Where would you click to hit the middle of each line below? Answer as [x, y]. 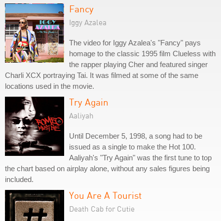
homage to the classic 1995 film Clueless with [142, 54]
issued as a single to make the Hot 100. [132, 147]
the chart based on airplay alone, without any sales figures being [107, 168]
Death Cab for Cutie [102, 209]
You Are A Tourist [105, 195]
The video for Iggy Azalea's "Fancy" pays [135, 43]
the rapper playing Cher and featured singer [138, 64]
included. [19, 179]
